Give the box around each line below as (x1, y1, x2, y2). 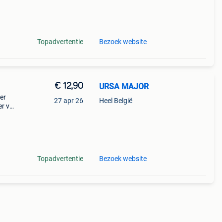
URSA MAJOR (99, 82, 149, 91)
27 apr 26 (54, 97, 83, 105)
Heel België (99, 97, 132, 105)
